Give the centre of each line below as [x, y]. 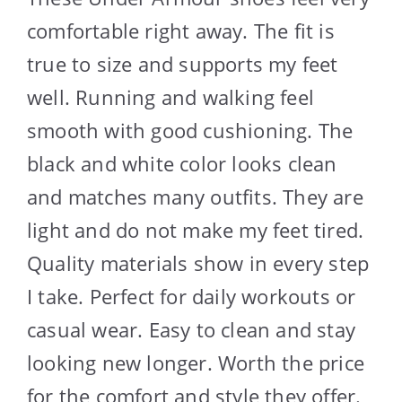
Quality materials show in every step [198, 262]
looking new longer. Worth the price [196, 362]
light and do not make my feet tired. [196, 229]
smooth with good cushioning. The [190, 130]
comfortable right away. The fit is [181, 30]
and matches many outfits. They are [195, 196]
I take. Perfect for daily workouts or [192, 296]
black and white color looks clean [182, 163]
